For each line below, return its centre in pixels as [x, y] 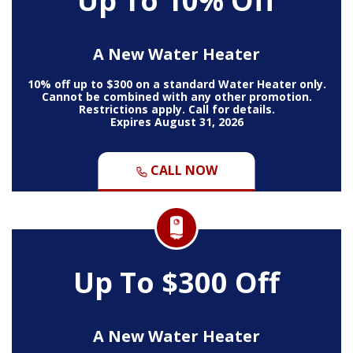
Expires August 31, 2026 [176, 121]
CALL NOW [182, 170]
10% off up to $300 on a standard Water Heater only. [176, 84]
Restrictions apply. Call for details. [176, 109]
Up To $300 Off [176, 282]
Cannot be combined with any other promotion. [176, 96]
